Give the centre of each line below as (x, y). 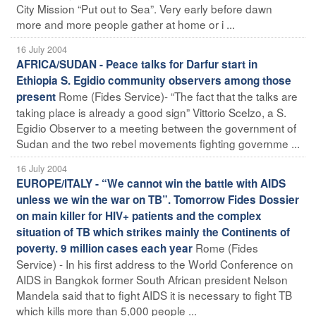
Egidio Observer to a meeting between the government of (156, 127)
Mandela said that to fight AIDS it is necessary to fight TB (154, 294)
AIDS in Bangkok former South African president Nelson (152, 279)
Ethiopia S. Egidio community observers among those (154, 80)
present (36, 96)
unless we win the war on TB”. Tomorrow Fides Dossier (158, 199)
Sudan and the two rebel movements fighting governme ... (158, 143)
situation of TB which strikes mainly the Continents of (153, 232)
